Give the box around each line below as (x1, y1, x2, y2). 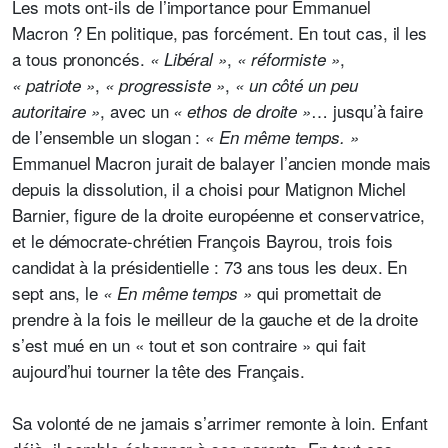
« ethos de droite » (173, 99, 312, 123)
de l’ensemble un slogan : (12, 124, 206, 149)
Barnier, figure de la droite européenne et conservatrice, (12, 202, 426, 227)
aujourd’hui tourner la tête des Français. (12, 358, 306, 383)
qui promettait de (251, 280, 381, 305)
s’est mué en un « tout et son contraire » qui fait (12, 332, 366, 357)
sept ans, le (12, 280, 104, 305)
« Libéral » (149, 47, 228, 71)
